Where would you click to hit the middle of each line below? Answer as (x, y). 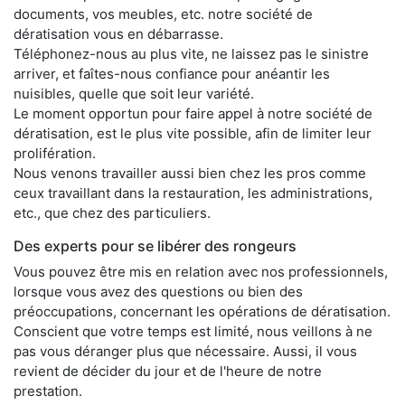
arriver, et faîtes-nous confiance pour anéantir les (172, 73)
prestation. (48, 391)
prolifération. (55, 153)
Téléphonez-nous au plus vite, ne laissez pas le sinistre (191, 53)
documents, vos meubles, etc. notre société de (163, 14)
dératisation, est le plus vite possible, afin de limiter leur (193, 133)
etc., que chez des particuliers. (112, 212)
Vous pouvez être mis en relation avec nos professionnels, (201, 271)
